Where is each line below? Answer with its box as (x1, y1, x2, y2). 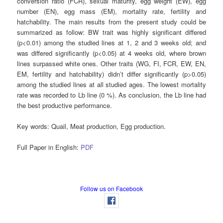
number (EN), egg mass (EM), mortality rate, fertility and (17, 6, 206, 16)
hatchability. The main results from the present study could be (17, 16, 206, 26)
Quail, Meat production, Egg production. (49, 121, 166, 131)
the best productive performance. (17, 100, 112, 110)
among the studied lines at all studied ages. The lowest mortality (17, 79, 206, 89)
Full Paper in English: (17, 142, 81, 152)
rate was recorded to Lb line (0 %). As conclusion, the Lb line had (17, 90, 206, 100)
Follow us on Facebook (80, 184, 143, 193)
